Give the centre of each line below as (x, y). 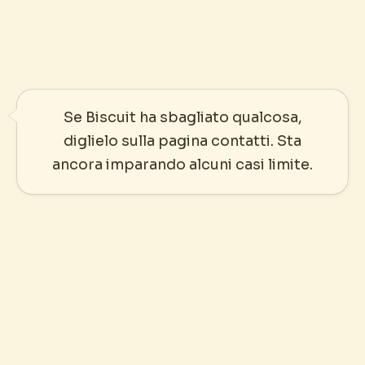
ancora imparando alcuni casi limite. (182, 165)
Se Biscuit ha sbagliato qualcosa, (182, 118)
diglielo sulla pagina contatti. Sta (182, 141)
